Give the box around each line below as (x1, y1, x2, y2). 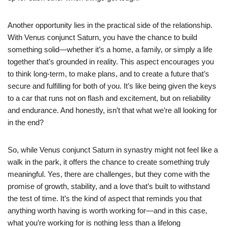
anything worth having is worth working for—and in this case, (8, 206, 207, 215)
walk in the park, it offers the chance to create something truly (8, 157, 210, 166)
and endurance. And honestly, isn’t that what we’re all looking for (8, 105, 217, 115)
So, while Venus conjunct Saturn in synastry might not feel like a (8, 145, 218, 154)
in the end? (8, 118, 44, 127)
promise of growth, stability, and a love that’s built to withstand (8, 181, 210, 191)
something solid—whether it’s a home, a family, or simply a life (8, 45, 212, 54)
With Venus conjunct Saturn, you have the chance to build (8, 32, 197, 42)
